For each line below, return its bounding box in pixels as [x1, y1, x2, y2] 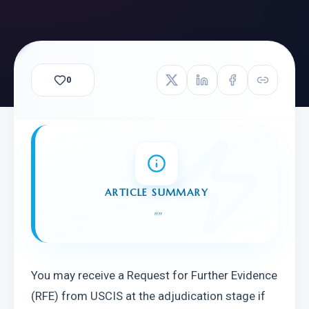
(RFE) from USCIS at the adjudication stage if [31, 289, 266, 303]
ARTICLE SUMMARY [105, 186, 208, 199]
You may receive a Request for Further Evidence [31, 268, 277, 282]
